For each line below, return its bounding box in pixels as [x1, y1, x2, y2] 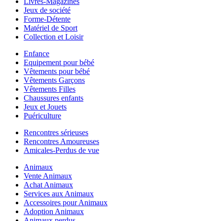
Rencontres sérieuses [24, 128, 88, 137]
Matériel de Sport [24, 23, 77, 32]
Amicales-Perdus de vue [24, 146, 99, 154]
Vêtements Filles [24, 84, 75, 93]
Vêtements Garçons [24, 75, 85, 84]
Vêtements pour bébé [24, 67, 90, 75]
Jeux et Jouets [24, 102, 67, 111]
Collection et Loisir [24, 32, 83, 41]
